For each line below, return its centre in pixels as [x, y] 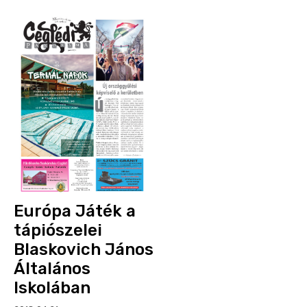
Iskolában [52, 288]
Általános [52, 269]
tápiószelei [58, 230]
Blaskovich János [84, 249]
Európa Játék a [75, 211]
